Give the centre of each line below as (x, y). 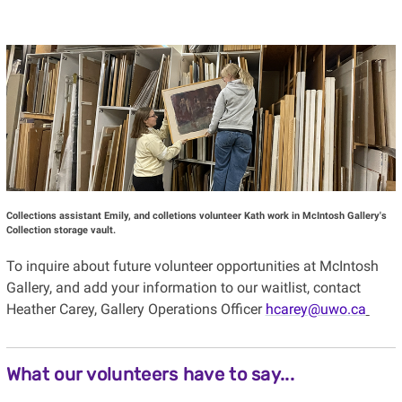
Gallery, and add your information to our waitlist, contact (183, 288)
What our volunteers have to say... (150, 375)
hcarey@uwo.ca (315, 310)
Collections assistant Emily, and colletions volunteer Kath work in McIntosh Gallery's (196, 216)
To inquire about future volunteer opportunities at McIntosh (192, 267)
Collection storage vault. (61, 231)
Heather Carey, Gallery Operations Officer (135, 310)
